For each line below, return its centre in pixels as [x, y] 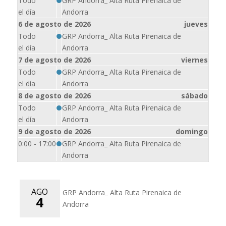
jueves [196, 24]
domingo [191, 131]
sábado [194, 96]
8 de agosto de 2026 [54, 96]
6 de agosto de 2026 [54, 24]
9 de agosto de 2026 [54, 131]
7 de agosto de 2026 [54, 60]
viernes [194, 60]
